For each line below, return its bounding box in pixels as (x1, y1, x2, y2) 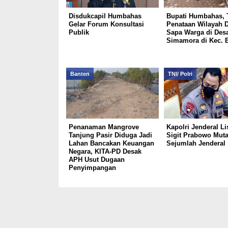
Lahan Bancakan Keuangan (68, 139, 154, 147)
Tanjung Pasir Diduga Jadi (68, 131, 152, 139)
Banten (70, 71, 90, 77)
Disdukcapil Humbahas (68, 12, 141, 20)
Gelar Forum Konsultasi (68, 20, 144, 28)
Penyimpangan (68, 164, 116, 172)
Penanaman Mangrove (68, 123, 139, 131)
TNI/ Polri (167, 71, 192, 77)
